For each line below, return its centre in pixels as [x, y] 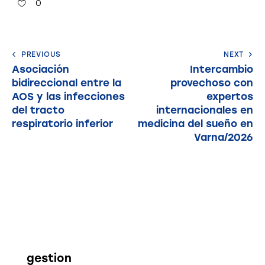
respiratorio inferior [62, 124]
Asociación [41, 70]
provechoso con [212, 83]
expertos [230, 97]
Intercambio [222, 70]
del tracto [38, 110]
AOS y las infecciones [68, 97]
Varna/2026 [224, 138]
